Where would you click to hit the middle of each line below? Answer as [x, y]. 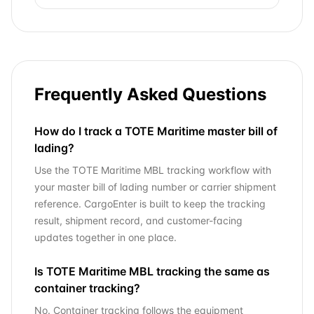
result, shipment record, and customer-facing [138, 220]
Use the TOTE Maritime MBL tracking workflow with [153, 170]
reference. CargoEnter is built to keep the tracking [150, 204]
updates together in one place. [105, 237]
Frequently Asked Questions [150, 94]
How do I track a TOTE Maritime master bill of [156, 131]
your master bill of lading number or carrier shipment [155, 187]
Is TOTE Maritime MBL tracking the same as [152, 271]
